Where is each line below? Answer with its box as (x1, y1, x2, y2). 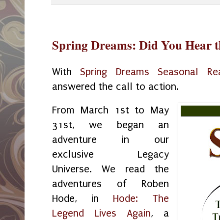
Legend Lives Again (52, 207, 151, 219)
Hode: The (113, 192, 169, 204)
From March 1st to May (52, 104, 169, 116)
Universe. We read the (52, 163, 169, 175)
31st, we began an (52, 118, 169, 131)
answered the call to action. (52, 81, 182, 93)
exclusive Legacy (52, 148, 169, 160)
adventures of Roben (52, 177, 169, 190)
